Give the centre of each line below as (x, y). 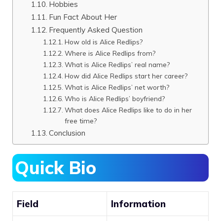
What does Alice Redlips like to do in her (129, 110)
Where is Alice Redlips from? (110, 53)
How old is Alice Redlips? (104, 42)
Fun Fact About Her (83, 17)
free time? (81, 121)
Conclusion (67, 133)
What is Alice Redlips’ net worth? (117, 87)
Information (138, 204)
